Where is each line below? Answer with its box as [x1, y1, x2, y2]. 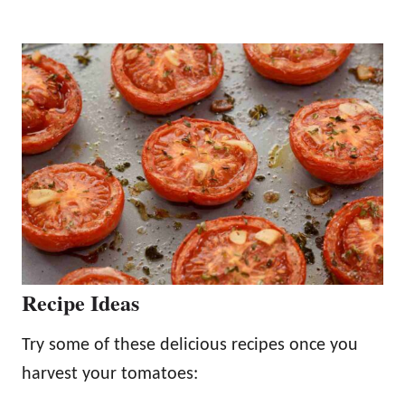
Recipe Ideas [22, 286, 139, 318]
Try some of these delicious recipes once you [22, 335, 358, 354]
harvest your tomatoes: [22, 364, 198, 383]
